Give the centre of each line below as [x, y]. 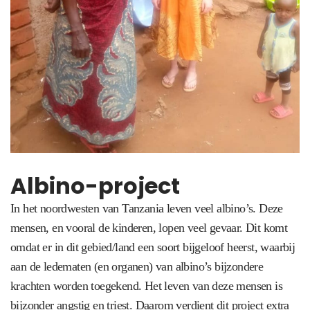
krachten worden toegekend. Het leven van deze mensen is [146, 286]
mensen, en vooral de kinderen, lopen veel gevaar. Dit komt [149, 228]
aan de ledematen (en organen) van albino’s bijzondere [137, 267]
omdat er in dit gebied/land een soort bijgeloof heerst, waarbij [153, 247]
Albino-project [95, 186]
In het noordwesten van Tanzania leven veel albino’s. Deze [147, 209]
